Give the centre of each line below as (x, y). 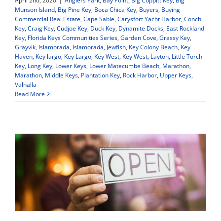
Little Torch (187, 56)
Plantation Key (100, 75)
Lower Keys (71, 66)
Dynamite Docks (141, 28)
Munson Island (35, 9)
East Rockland (185, 28)
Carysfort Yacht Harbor (149, 19)
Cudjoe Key (72, 28)
